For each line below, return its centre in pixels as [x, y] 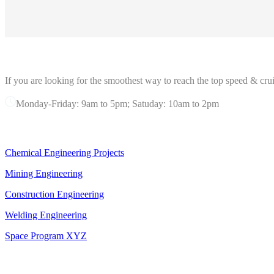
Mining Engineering [44, 173]
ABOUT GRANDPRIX [70, 56]
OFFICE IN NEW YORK [78, 260]
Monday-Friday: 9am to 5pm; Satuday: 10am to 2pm [117, 103]
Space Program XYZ [46, 235]
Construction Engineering [54, 194]
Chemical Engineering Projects [65, 152]
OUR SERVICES [55, 128]
